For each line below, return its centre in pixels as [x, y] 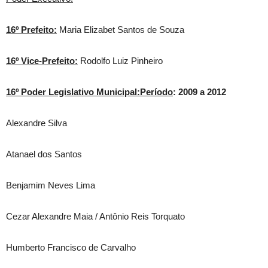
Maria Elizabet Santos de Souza [121, 30]
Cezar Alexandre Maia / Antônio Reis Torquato [95, 216]
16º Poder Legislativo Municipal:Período [89, 92]
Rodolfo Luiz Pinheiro [120, 61]
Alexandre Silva [36, 123]
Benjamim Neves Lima [51, 185]
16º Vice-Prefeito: [42, 61]
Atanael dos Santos [44, 154]
